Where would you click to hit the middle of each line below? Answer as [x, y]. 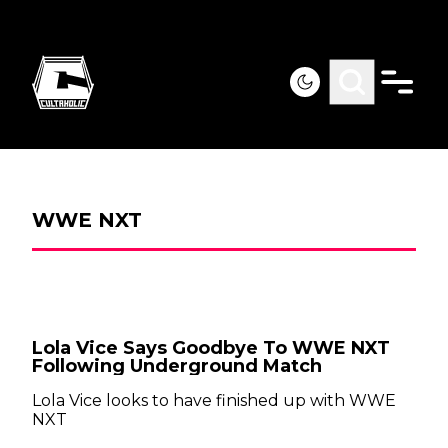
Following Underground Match [177, 366]
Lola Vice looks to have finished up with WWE [214, 400]
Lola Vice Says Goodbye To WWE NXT [211, 348]
